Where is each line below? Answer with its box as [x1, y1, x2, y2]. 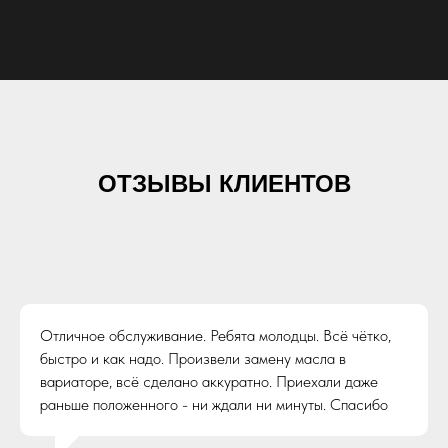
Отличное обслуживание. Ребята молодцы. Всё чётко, [40, 326, 391, 345]
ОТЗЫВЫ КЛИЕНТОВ [97, 170, 351, 197]
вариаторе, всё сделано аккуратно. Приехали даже [40, 372, 378, 391]
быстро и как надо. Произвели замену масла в [40, 349, 346, 368]
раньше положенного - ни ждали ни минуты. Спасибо [40, 395, 388, 414]
